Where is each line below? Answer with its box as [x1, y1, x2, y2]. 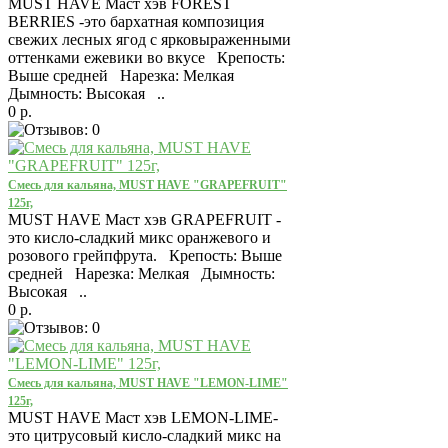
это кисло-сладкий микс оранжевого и [8, 228, 271, 246]
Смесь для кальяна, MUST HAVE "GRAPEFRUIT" [8, 177, 287, 192]
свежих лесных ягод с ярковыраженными [8, 30, 291, 48]
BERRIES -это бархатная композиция [8, 12, 264, 30]
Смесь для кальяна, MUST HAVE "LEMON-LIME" [8, 375, 288, 390]
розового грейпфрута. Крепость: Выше [8, 246, 282, 264]
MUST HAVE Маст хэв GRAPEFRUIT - [8, 210, 281, 228]
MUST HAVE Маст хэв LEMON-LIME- [8, 408, 278, 426]
